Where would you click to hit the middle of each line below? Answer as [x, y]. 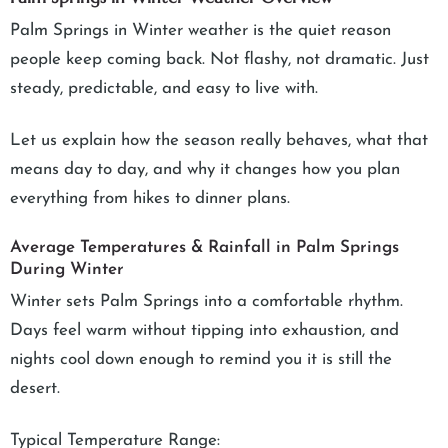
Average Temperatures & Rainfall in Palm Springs [204, 248]
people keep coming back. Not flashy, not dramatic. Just [219, 60]
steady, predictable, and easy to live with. [166, 89]
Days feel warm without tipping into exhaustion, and [204, 331]
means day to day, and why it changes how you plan [205, 170]
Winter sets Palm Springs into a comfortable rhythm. [206, 302]
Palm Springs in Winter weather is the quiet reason [200, 31]
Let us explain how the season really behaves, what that [219, 141]
